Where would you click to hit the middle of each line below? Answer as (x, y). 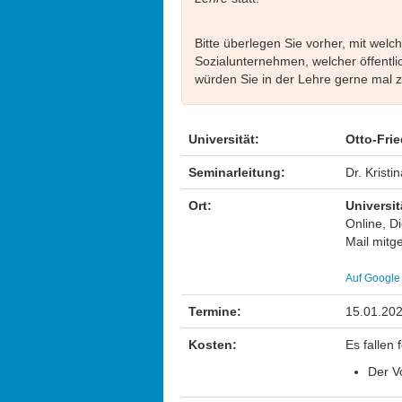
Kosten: (213, 345)
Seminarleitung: (237, 172)
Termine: (215, 311)
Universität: (224, 139)
